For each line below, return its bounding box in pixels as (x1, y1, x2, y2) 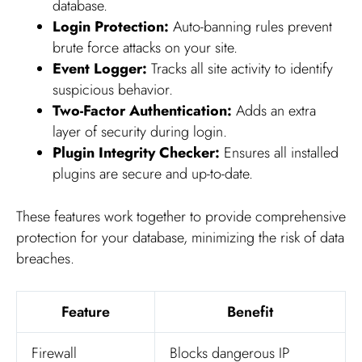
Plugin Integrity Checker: (53, 141, 220, 163)
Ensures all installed (220, 141, 339, 163)
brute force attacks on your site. (53, 36, 238, 58)
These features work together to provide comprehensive (16, 205, 346, 227)
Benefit (227, 301, 273, 322)
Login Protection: (53, 15, 169, 37)
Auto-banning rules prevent (169, 15, 332, 37)
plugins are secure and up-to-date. (53, 162, 253, 184)
